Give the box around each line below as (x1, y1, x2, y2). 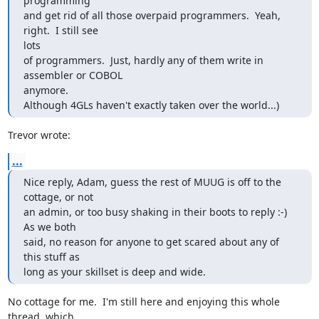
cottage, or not (23, 190, 93, 204)
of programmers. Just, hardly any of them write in (23, 53, 263, 67)
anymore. (23, 83, 68, 97)
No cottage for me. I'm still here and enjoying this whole (7, 295, 280, 308)
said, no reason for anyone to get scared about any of (23, 235, 279, 249)
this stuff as (23, 250, 80, 263)
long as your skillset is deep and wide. (23, 265, 206, 278)
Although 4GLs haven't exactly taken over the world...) (23, 98, 279, 112)
